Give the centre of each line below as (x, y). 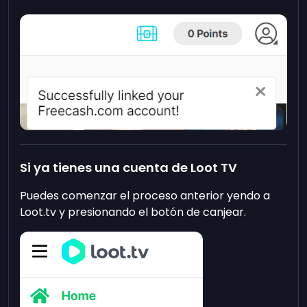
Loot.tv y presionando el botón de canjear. (133, 212)
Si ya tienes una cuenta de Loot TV (129, 168)
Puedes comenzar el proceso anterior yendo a (145, 196)
